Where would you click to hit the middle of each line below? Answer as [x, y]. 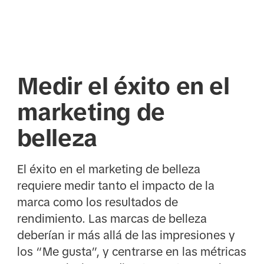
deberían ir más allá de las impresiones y [126, 235]
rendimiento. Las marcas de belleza [112, 218]
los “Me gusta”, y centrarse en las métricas [131, 251]
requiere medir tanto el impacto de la [115, 185]
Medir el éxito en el [123, 86]
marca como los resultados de [97, 202]
